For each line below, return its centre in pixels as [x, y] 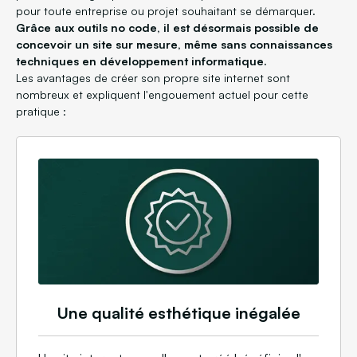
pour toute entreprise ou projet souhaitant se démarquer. [166, 11]
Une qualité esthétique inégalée [178, 313]
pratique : [41, 111]
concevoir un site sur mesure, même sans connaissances [174, 44]
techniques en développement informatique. [141, 61]
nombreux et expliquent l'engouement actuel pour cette [162, 94]
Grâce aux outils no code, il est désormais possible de [167, 27]
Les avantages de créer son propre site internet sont [153, 78]
